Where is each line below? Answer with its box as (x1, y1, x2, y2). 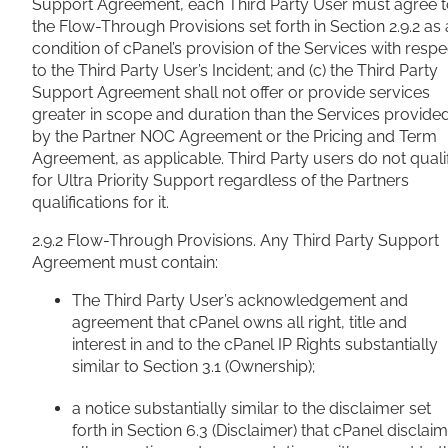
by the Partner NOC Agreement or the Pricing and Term (32, 127, 437, 147)
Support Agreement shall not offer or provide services (32, 83, 430, 103)
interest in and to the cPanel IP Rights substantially (72, 335, 438, 355)
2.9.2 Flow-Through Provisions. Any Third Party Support (32, 231, 439, 251)
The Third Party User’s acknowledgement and (72, 291, 408, 311)
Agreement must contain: (32, 253, 218, 273)
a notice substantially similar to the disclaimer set (72, 399, 431, 419)
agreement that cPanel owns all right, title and (72, 313, 407, 333)
